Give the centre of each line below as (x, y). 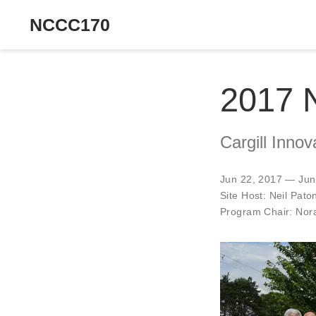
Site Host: (245, 195)
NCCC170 (70, 24)
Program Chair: (258, 211)
